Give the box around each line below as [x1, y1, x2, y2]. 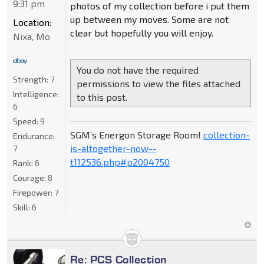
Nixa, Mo [13, 30, 50, 42]
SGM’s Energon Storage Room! [70, 129, 203, 141]
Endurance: [13, 130, 55, 141]
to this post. [76, 91, 127, 103]
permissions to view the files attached [76, 78, 240, 90]
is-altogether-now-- [70, 143, 157, 154]
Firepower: [13, 187, 54, 197]
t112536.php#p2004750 [70, 156, 170, 168]
